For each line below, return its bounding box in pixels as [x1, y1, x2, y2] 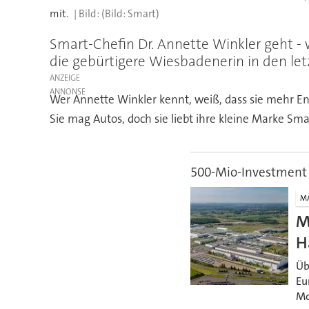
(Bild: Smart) [101, 6, 159, 21]
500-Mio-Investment [190, 163, 307, 181]
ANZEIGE [49, 72, 80, 84]
